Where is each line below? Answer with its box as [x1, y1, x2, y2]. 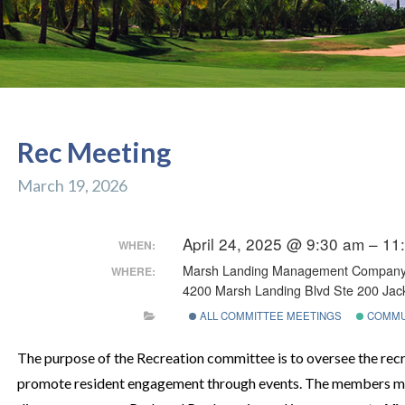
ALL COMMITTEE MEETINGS [196, 307, 342, 323]
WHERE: [111, 263, 156, 279]
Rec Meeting [16, 136, 171, 168]
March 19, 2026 [16, 175, 127, 195]
